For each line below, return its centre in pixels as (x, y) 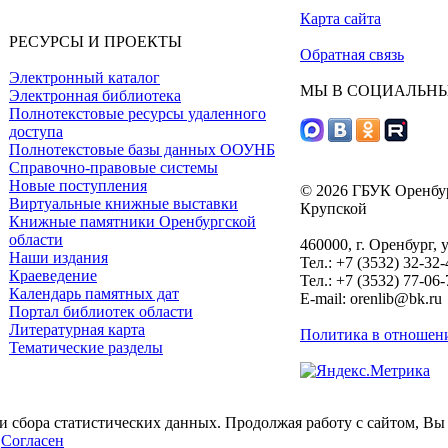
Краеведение (53, 275)
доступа (36, 131)
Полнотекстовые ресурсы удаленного (137, 113)
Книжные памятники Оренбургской (132, 221)
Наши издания (58, 257)
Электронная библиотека (95, 95)
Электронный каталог (84, 77)
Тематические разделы (86, 347)
